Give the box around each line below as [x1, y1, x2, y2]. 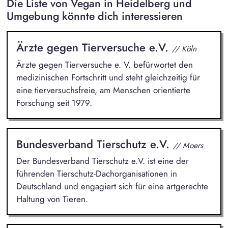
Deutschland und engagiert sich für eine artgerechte [16, 180, 208, 193]
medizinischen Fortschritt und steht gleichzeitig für [16, 71, 200, 83]
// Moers [173, 139, 203, 151]
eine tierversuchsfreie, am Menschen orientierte [16, 83, 190, 96]
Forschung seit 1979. [16, 96, 92, 109]
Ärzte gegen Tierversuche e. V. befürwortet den [16, 58, 193, 71]
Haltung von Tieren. [16, 193, 88, 206]
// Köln [172, 43, 196, 55]
